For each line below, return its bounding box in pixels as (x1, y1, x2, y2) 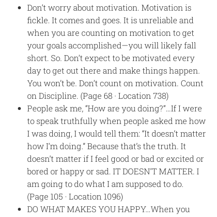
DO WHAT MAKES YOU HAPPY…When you (27, 203, 190, 215)
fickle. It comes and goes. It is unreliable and (27, 14, 194, 26)
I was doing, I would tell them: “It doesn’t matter (27, 127, 206, 139)
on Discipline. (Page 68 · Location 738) (27, 90, 169, 101)
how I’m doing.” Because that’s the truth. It (27, 140, 186, 152)
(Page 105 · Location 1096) (27, 190, 124, 202)
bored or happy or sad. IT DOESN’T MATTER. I (27, 165, 200, 177)
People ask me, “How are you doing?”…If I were (27, 102, 202, 114)
